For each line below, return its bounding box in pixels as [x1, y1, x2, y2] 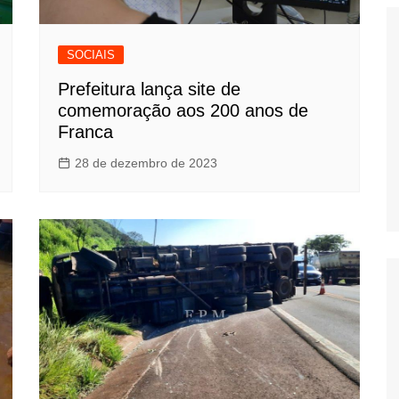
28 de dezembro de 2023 [75, 156, 217, 171]
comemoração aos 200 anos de [58, 101, 308, 121]
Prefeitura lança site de [58, 79, 240, 100]
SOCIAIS [67, 48, 115, 62]
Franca [58, 122, 113, 142]
